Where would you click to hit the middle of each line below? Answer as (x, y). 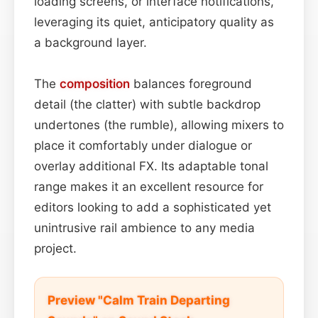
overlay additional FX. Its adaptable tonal (151, 166)
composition (95, 83)
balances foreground (191, 83)
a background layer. (91, 42)
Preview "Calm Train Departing (139, 300)
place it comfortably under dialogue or (143, 145)
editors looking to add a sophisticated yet (153, 207)
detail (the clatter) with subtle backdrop (147, 104)
